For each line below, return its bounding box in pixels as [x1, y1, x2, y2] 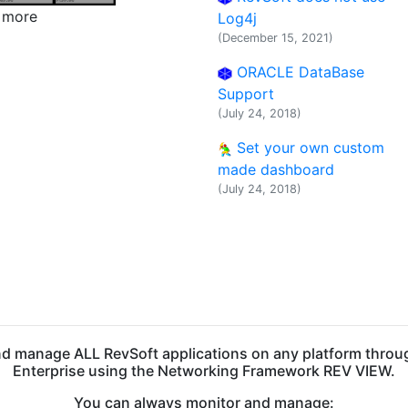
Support [218, 85, 274, 103]
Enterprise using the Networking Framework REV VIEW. [13, 362, 395, 380]
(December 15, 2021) [218, 31, 333, 45]
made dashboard [218, 160, 334, 178]
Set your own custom [232, 138, 384, 157]
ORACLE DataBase [232, 63, 364, 81]
